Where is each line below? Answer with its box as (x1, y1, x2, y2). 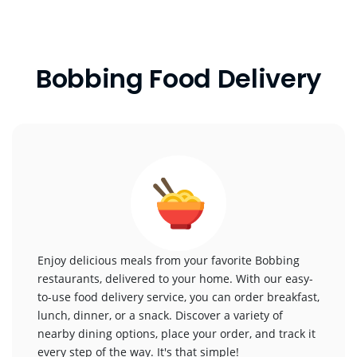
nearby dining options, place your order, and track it (37, 326, 316, 341)
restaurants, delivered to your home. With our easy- (37, 271, 313, 286)
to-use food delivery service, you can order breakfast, (37, 289, 320, 304)
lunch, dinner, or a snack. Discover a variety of (37, 308, 283, 323)
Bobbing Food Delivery (35, 61, 322, 96)
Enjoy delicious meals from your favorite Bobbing (37, 253, 300, 268)
